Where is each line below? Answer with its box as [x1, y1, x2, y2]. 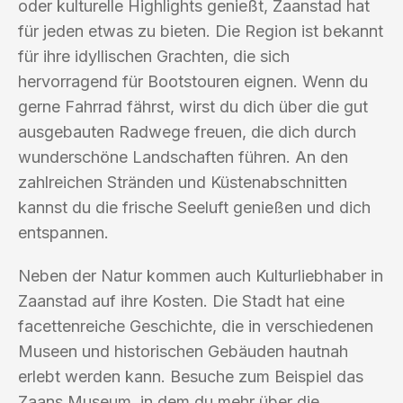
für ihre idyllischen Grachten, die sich [18, 46, 290, 66]
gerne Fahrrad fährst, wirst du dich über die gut [18, 96, 368, 116]
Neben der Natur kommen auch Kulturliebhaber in [18, 265, 383, 285]
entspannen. [18, 222, 109, 242]
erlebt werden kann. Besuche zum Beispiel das [18, 366, 363, 386]
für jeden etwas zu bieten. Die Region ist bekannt [18, 21, 383, 40]
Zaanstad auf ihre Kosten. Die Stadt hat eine [18, 291, 345, 310]
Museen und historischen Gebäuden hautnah [18, 341, 348, 361]
